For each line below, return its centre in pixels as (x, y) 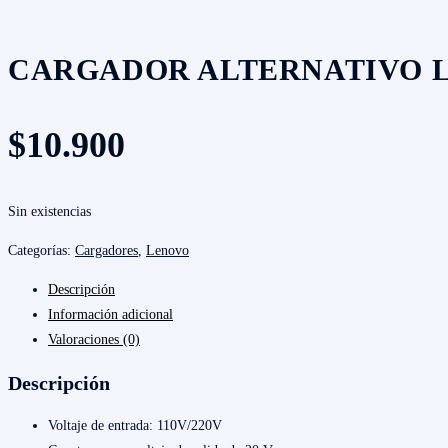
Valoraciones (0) (94, 340)
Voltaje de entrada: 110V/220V (135, 426)
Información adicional (110, 315)
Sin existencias (49, 212)
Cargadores (106, 251)
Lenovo (167, 251)
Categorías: (41, 251)
